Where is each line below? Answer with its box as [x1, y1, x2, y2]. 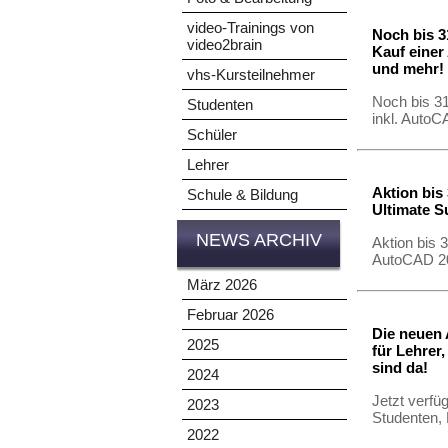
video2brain [187, 36, 262, 53]
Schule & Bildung [187, 186, 298, 203]
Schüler [187, 126, 237, 143]
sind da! [372, 358, 428, 376]
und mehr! [372, 59, 444, 77]
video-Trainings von [187, 19, 314, 36]
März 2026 [187, 276, 257, 293]
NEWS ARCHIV [195, 230, 322, 250]
